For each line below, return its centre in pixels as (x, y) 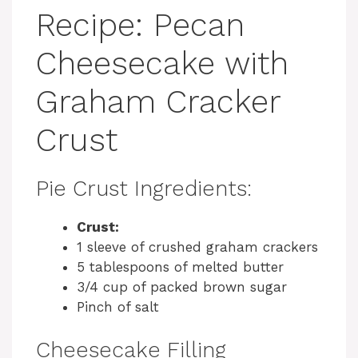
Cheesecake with (162, 63)
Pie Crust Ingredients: (144, 188)
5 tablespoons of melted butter (180, 267)
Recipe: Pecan (140, 25)
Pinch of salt (118, 306)
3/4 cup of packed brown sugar (182, 286)
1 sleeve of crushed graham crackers (197, 247)
